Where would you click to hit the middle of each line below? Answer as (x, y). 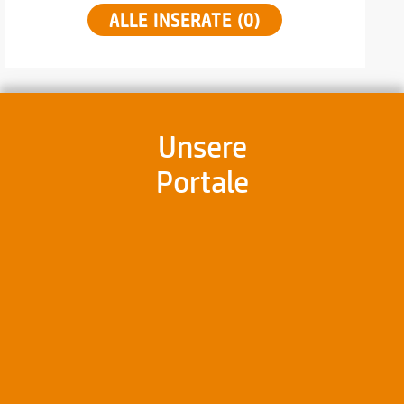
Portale (202, 182)
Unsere (202, 147)
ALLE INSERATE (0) (185, 20)
